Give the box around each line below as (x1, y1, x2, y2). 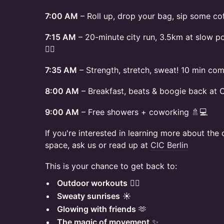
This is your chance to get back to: (45, 161, 177, 171)
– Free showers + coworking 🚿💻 (79, 107, 207, 117)
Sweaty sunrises (57, 191, 120, 201)
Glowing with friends (57, 204, 136, 214)
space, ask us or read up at (45, 140, 150, 150)
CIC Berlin (150, 140, 188, 150)
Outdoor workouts (57, 178, 127, 188)
